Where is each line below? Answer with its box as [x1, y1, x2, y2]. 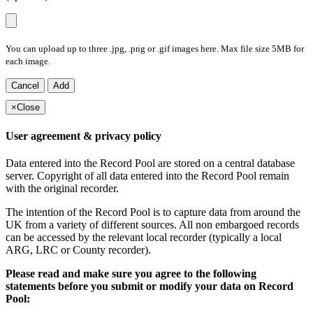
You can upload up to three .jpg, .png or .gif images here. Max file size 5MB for [6, 43, 304, 54]
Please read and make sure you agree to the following [6, 267, 256, 279]
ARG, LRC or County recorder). [6, 243, 151, 256]
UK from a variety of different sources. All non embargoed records [6, 218, 299, 231]
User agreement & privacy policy [6, 129, 161, 142]
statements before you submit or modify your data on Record [6, 279, 293, 292]
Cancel [11, 80, 39, 92]
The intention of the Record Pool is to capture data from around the [6, 205, 300, 218]
